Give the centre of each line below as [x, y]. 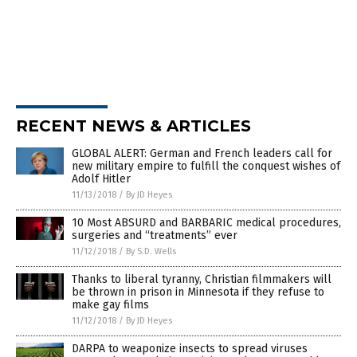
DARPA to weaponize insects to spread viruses [190, 348]
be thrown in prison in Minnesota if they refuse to [198, 292]
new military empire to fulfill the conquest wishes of [206, 166]
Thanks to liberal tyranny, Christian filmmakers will [202, 279]
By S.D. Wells [151, 251]
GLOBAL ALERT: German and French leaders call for [202, 153]
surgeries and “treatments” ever [155, 235]
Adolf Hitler [101, 178]
